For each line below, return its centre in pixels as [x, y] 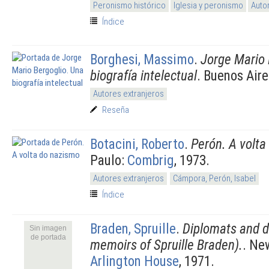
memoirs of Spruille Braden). [166, 245]
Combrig [151, 160]
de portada [48, 237]
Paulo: [109, 160]
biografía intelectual [144, 75]
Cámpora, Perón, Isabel [214, 178]
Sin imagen [48, 228]
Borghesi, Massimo [142, 59]
